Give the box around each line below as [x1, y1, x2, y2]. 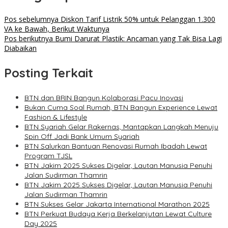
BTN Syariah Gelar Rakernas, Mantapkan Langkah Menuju [24, 122, 218, 132]
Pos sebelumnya [4, 14, 59, 24]
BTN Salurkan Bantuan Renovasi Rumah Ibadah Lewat [24, 141, 207, 151]
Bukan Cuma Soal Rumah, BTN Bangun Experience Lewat [24, 103, 217, 112]
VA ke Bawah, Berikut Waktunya [4, 24, 109, 34]
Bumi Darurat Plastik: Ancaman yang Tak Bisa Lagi [53, 34, 222, 44]
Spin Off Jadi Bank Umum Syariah [24, 132, 139, 141]
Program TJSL [24, 151, 72, 161]
